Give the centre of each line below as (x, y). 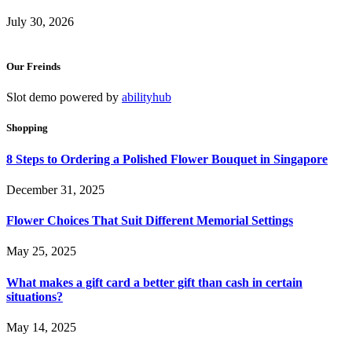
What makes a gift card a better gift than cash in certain (154, 282)
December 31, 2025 (55, 189)
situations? (35, 296)
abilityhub (147, 97)
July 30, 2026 (40, 21)
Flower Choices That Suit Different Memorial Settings (150, 221)
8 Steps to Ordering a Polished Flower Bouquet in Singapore (167, 159)
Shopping (27, 128)
